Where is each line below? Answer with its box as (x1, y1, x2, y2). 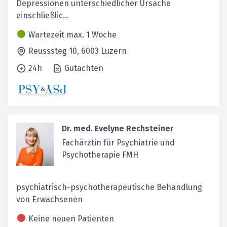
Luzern (101, 46, 127, 56)
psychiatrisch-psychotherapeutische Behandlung (16, 182, 202, 193)
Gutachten (64, 63, 103, 73)
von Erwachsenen (16, 195, 83, 205)
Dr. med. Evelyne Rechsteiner (61, 124, 173, 134)
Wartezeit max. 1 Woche (28, 30, 117, 40)
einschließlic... (16, 11, 69, 20)
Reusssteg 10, (28, 46, 81, 56)
